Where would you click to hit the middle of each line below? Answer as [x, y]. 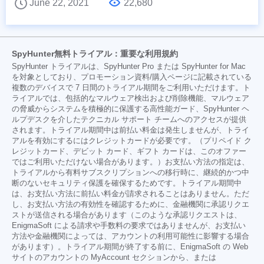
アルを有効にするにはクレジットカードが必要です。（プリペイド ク [132, 141]
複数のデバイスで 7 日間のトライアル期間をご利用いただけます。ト [131, 88]
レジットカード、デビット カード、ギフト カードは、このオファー [129, 151]
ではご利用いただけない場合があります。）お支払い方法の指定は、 [131, 162]
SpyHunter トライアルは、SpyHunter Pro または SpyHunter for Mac [129, 66]
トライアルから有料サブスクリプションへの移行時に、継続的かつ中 [131, 172]
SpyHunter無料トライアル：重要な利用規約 [95, 53]
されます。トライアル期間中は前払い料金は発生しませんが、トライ [131, 130]
